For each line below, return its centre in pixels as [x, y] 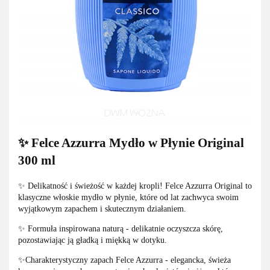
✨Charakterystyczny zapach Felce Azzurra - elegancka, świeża [124, 260]
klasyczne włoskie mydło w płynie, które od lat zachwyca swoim [128, 197]
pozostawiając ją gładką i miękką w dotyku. [93, 240]
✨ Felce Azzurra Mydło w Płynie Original [131, 143]
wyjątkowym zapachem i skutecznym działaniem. [102, 209]
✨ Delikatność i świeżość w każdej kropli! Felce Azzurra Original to [135, 186]
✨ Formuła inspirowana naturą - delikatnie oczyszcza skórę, [121, 228]
